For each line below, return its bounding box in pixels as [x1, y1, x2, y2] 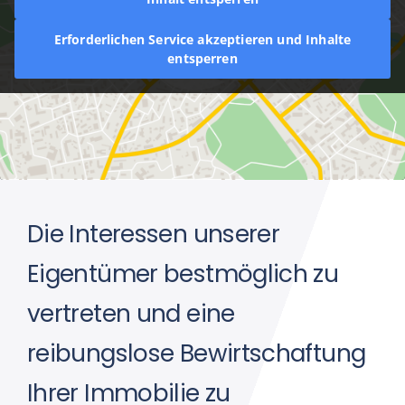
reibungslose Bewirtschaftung [26, 335, 366, 370]
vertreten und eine [26, 296, 235, 330]
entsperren [167, 49, 238, 67]
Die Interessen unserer [26, 216, 280, 250]
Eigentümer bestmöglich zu [26, 256, 339, 290]
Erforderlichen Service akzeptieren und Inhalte [53, 30, 352, 48]
